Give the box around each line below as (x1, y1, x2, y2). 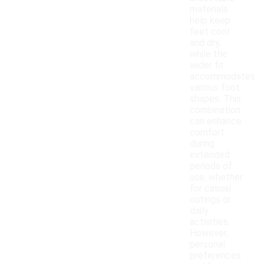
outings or (190, 194, 231, 206)
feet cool (190, 26, 229, 38)
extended (190, 149, 230, 161)
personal (190, 239, 225, 250)
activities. (190, 216, 230, 228)
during (190, 138, 214, 150)
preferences (190, 250, 241, 262)
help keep (190, 15, 230, 27)
